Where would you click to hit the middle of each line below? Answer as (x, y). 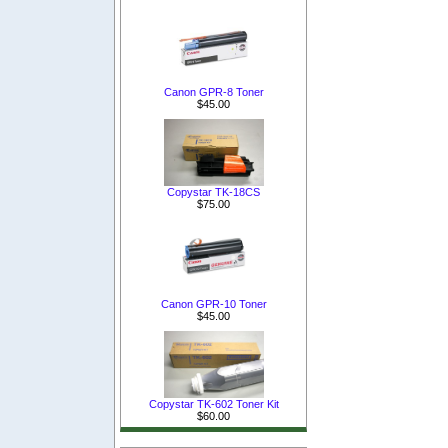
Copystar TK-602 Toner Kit (213, 404)
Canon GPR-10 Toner (213, 304)
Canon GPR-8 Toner (213, 91)
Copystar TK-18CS (213, 191)
